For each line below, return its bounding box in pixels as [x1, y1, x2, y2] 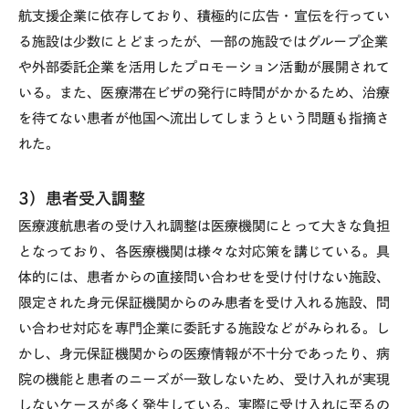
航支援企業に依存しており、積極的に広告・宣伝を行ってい [18, 8, 391, 23]
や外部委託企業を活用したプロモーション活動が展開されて [18, 59, 391, 74]
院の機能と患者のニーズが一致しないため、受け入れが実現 [18, 372, 391, 386]
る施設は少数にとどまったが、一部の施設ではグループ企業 [18, 34, 389, 48]
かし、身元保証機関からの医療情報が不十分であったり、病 [18, 346, 391, 361]
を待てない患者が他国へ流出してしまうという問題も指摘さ [18, 110, 391, 125]
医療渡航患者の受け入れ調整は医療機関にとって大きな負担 [18, 218, 391, 233]
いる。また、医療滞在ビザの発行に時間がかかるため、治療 [18, 85, 391, 100]
